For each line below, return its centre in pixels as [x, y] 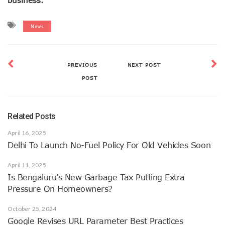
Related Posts [32, 116]
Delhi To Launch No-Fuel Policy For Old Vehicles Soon [109, 145]
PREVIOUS [82, 65]
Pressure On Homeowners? [60, 189]
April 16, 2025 [27, 133]
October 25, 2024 [32, 208]
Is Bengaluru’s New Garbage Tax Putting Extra [96, 177]
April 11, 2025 [27, 165]
